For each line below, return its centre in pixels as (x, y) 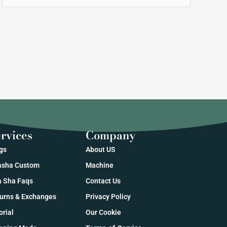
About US (100, 149)
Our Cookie (103, 212)
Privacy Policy (108, 196)
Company (110, 135)
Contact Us (103, 181)
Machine (99, 165)
